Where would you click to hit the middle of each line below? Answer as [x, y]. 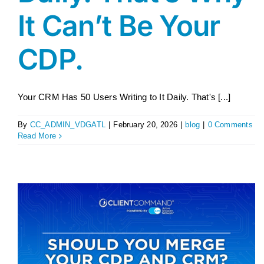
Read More [37, 136]
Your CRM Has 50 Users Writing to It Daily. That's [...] [124, 97]
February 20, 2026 [146, 125]
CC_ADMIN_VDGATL [68, 125]
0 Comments [230, 125]
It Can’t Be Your [119, 26]
